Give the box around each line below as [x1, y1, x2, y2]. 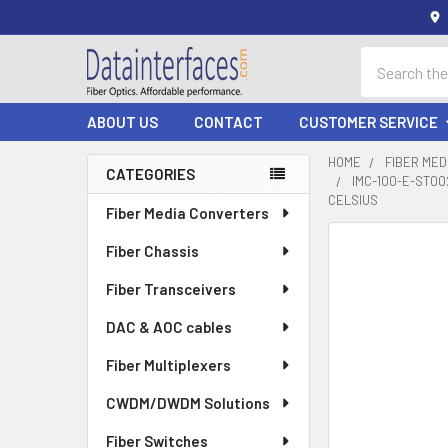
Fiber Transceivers [106, 280, 236, 298]
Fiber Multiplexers [106, 356, 231, 374]
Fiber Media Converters [106, 204, 269, 222]
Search [361, 49, 407, 68]
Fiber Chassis [106, 242, 199, 260]
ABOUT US [87, 113, 158, 131]
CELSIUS [328, 192, 379, 208]
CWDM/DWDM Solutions [106, 394, 270, 412]
